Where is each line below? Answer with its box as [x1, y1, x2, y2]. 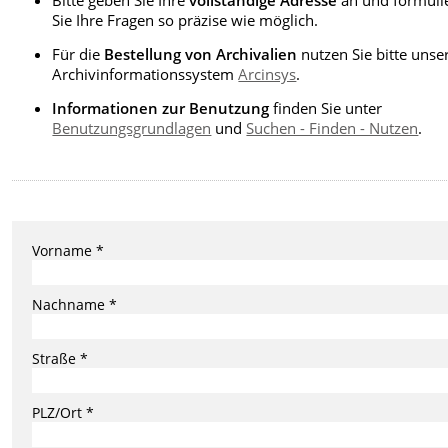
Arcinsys [238, 63, 297, 84]
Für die [52, 43, 105, 64]
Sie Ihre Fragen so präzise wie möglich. [52, 9, 319, 30]
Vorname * [32, 240, 105, 260]
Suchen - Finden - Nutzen [246, 117, 419, 138]
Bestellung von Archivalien [104, 43, 298, 64]
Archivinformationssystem [52, 63, 239, 84]
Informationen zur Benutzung [52, 97, 270, 118]
